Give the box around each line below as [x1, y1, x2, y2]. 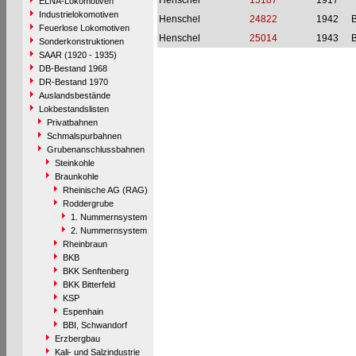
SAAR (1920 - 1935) [38, 50, 117, 60]
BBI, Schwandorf [62, 320, 127, 330]
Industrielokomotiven [38, 10, 118, 19]
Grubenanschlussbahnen [46, 145, 145, 154]
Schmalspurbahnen [46, 131, 122, 141]
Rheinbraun [62, 239, 107, 249]
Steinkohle [54, 158, 95, 168]
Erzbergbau [54, 334, 100, 343]
